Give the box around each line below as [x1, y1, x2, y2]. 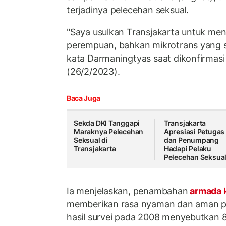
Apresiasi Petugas [163, 127, 225, 136]
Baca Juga [67, 94, 100, 103]
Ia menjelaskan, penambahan [67, 185, 188, 196]
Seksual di [74, 136, 108, 145]
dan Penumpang [163, 136, 219, 145]
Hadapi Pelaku [163, 144, 212, 153]
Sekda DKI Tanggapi [74, 119, 140, 128]
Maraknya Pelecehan [74, 127, 144, 136]
